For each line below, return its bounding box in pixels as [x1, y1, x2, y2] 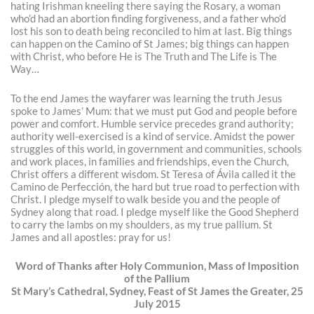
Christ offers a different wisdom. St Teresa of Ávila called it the [11, 168, 296, 180]
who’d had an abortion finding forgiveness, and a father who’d [11, 13, 287, 25]
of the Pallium [124, 272, 190, 285]
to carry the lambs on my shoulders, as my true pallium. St [11, 218, 273, 231]
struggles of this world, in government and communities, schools [11, 142, 303, 155]
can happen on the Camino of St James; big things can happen [11, 38, 289, 50]
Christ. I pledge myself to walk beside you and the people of [11, 193, 281, 205]
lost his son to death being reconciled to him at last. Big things [11, 25, 293, 38]
